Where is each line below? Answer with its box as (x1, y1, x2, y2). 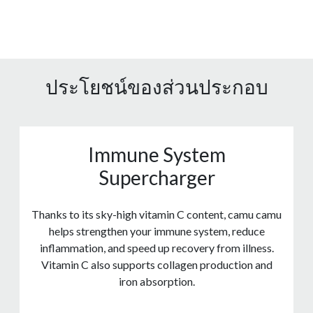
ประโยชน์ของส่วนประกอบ (45, 75, 268, 99)
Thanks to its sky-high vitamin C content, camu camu (31, 208, 282, 221)
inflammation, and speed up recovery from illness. (39, 241, 274, 255)
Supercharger (98, 166, 215, 190)
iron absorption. (118, 275, 195, 289)
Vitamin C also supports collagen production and (41, 258, 272, 272)
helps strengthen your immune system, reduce (48, 224, 265, 238)
